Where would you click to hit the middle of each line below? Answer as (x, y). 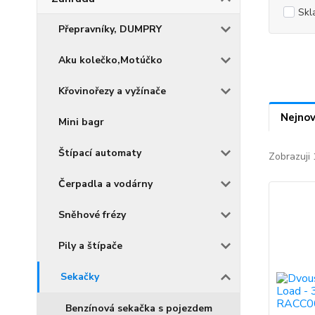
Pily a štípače (90, 246)
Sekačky (80, 277)
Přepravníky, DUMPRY (110, 29)
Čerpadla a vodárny (105, 184)
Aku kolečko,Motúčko (110, 60)
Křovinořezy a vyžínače (112, 91)
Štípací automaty (100, 153)
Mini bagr (81, 122)
